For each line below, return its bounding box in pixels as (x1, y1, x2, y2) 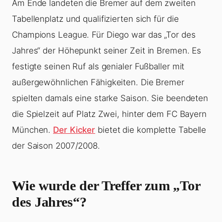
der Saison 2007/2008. (12, 141, 100, 151)
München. (12, 125, 54, 135)
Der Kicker (53, 125, 96, 135)
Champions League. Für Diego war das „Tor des (12, 30, 196, 40)
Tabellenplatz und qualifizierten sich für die (12, 14, 179, 24)
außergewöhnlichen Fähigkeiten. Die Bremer (12, 77, 184, 88)
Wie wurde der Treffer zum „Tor (12, 178, 200, 194)
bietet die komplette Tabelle (95, 125, 207, 135)
